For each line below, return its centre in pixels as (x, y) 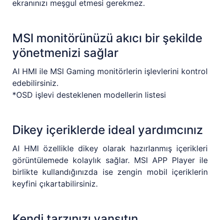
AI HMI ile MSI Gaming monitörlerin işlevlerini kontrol (110, 71)
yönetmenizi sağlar (65, 53)
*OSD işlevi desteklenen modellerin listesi (89, 95)
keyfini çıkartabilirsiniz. (55, 184)
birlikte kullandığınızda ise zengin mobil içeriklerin (110, 172)
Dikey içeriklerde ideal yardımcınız (108, 130)
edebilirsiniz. (35, 83)
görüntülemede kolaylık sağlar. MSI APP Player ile (110, 160)
